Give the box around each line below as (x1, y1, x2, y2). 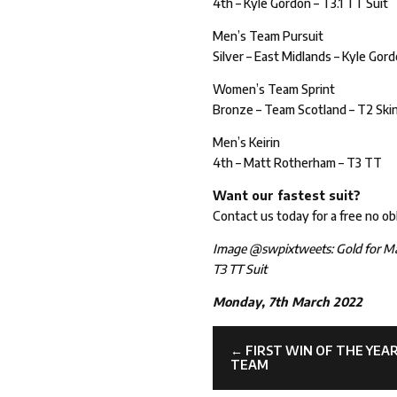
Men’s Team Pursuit (213, 28, 324, 44)
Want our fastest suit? (213, 188, 362, 204)
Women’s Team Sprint (213, 82, 336, 97)
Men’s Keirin (213, 135, 281, 151)
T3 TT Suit (213, 261, 268, 277)
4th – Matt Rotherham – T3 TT (213, 155, 383, 171)
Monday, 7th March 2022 (213, 294, 363, 310)
